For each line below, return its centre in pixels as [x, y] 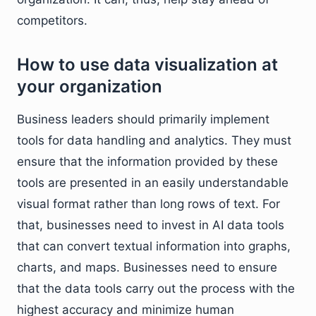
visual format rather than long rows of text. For [148, 204]
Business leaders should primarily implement [143, 119]
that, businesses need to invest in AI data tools [151, 225]
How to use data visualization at [147, 65]
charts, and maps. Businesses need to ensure [147, 267]
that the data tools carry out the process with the [156, 288]
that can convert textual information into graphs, [154, 246]
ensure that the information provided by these [147, 162]
